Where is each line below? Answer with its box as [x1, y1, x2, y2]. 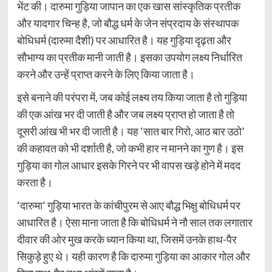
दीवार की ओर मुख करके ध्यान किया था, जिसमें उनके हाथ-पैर [16, 233, 237, 246]
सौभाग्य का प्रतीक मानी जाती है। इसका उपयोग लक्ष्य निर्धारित [16, 50, 242, 64]
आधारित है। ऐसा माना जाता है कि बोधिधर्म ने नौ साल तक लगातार [16, 216, 253, 229]
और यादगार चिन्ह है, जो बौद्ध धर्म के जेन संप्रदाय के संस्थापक [16, 16, 239, 30]
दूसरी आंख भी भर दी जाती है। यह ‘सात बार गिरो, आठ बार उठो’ [16, 124, 245, 138]
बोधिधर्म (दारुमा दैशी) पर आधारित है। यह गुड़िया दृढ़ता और [16, 33, 231, 47]
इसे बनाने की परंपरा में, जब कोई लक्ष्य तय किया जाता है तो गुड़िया [16, 90, 247, 104]
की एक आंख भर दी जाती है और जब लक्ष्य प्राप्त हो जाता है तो [16, 107, 234, 121]
